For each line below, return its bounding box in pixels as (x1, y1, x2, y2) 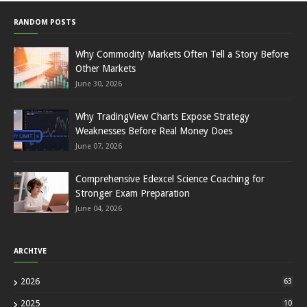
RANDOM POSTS (14, 17, 76, 27)
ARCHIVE (14, 246, 47, 256)
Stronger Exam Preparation (75, 187, 190, 199)
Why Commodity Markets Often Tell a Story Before (75, 48, 288, 60)
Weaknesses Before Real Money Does (75, 125, 232, 136)
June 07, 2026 (75, 141, 122, 151)
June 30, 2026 (75, 79, 122, 88)
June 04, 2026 (75, 204, 122, 213)
